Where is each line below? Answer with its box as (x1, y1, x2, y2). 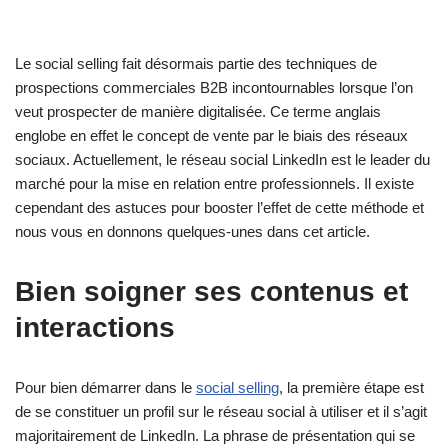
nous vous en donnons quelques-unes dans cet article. (15, 222, 370, 240)
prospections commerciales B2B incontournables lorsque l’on (15, 78, 413, 96)
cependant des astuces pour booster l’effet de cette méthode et (15, 198, 424, 216)
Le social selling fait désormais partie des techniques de (15, 54, 377, 72)
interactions (15, 311, 175, 343)
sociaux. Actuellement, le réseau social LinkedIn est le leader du (15, 150, 430, 168)
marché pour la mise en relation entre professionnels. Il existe (15, 174, 414, 192)
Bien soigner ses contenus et (15, 275, 408, 307)
